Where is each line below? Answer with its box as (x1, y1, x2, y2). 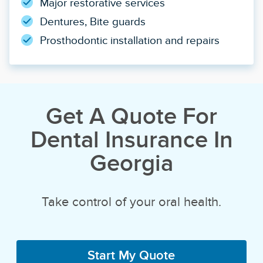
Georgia (90, 150, 173, 176)
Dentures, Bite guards (40, 15, 146, 28)
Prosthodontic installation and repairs (40, 34, 220, 47)
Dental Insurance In (30, 126, 233, 153)
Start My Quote (87, 247, 176, 262)
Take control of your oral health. (42, 194, 221, 209)
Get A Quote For (46, 103, 217, 129)
